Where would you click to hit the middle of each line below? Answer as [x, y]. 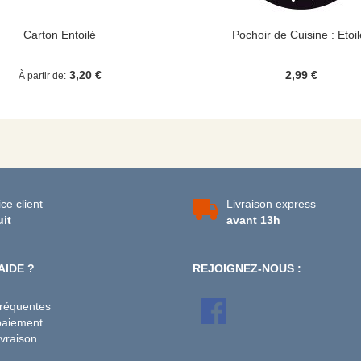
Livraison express [271, 204]
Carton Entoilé [60, 35]
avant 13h [253, 220]
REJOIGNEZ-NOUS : [247, 268]
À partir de [41, 76]
